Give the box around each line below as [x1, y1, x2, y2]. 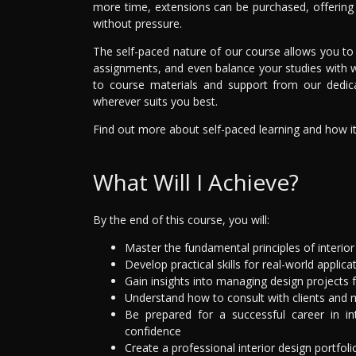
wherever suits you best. [93, 94, 218, 110]
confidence [125, 323, 181, 339]
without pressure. [93, 16, 182, 32]
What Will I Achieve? [93, 167, 299, 198]
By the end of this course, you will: [93, 212, 269, 228]
